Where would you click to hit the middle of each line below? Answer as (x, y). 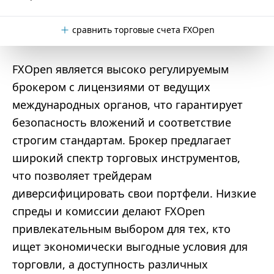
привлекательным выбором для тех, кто (121, 229)
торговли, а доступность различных (110, 264)
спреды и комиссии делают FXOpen (109, 211)
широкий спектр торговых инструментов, (126, 158)
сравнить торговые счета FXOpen (143, 30)
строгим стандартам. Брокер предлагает (122, 140)
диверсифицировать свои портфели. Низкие (134, 193)
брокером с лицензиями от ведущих (111, 87)
